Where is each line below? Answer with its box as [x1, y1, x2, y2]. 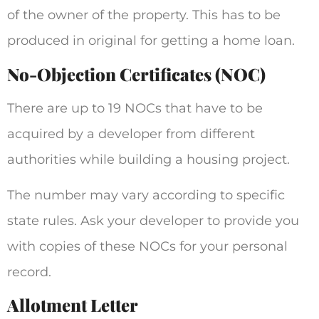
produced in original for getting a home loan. [7, 33, 295, 49]
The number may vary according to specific [7, 187, 285, 203]
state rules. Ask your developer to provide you [7, 213, 299, 229]
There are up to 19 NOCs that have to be [7, 100, 263, 116]
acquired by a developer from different [7, 125, 255, 142]
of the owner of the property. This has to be [7, 7, 281, 23]
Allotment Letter [7, 293, 138, 317]
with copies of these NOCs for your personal [7, 239, 288, 254]
